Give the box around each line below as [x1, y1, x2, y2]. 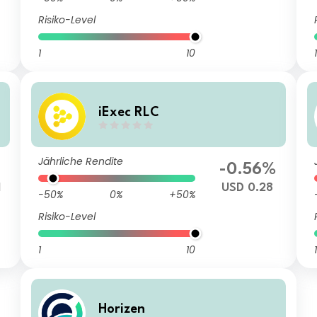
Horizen [98, 302, 146, 316]
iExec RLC [98, 105, 160, 119]
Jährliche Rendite [38, 154, 124, 168]
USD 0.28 [221, 182, 274, 194]
